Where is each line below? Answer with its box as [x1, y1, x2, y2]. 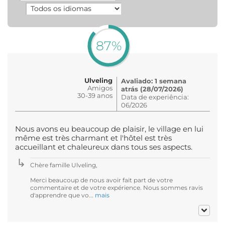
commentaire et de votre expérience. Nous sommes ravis [30, 183, 203, 191]
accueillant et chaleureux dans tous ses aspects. [15, 142, 192, 152]
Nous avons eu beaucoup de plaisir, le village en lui [15, 124, 203, 134]
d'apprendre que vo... [30, 191, 95, 199]
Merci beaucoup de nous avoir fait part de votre [30, 176, 173, 184]
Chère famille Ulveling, [30, 161, 97, 169]
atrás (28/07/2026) [121, 84, 183, 93]
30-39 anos [77, 91, 113, 99]
